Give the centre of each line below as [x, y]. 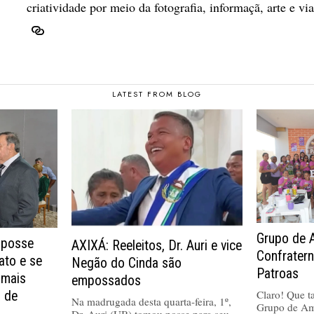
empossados [106, 280]
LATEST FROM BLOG [157, 94]
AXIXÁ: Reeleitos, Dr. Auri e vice [156, 245]
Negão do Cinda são [126, 263]
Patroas [278, 274]
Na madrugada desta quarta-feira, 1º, [151, 301]
